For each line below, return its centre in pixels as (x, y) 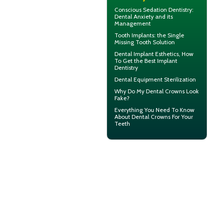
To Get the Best (136, 61)
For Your (182, 117)
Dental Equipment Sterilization (155, 80)
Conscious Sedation (141, 10)
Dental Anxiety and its (144, 17)
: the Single (169, 35)
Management (133, 24)
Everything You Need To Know (154, 110)
